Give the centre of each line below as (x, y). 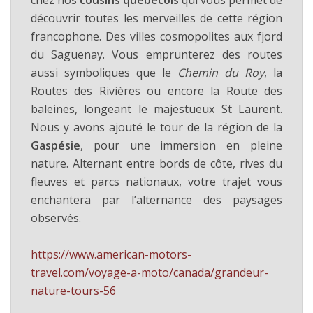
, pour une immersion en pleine (181, 146)
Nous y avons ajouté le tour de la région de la (156, 128)
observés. (56, 218)
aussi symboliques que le (104, 73)
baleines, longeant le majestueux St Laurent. (156, 109)
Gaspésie (56, 146)
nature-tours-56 (73, 290)
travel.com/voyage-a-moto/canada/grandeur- (150, 272)
